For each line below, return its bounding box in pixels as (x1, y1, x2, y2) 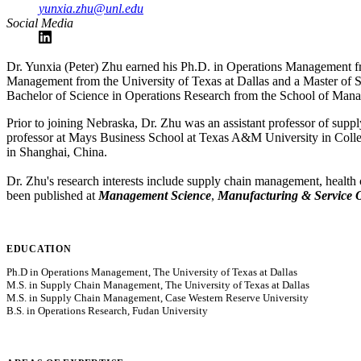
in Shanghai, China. (6, 144, 107, 159)
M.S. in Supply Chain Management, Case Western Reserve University (6, 291, 309, 304)
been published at (6, 188, 98, 202)
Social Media (6, 15, 73, 30)
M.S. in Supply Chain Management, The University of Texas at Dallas (6, 278, 309, 291)
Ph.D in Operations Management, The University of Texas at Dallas (6, 265, 297, 278)
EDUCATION (6, 243, 72, 255)
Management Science (98, 188, 211, 202)
